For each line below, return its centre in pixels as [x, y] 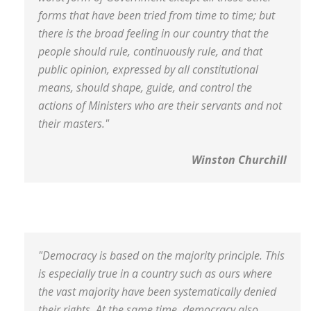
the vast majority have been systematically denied [157, 292]
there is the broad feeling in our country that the [153, 33]
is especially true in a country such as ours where [155, 274]
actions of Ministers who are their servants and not [160, 106]
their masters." [75, 124]
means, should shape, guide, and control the [145, 87]
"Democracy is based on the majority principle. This [161, 255]
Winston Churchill [239, 160]
